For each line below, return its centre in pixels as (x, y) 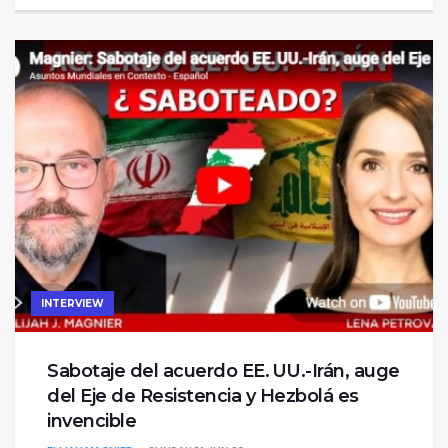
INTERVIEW (72, 304)
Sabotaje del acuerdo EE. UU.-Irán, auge (223, 371)
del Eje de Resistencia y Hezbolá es (203, 396)
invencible (91, 421)
